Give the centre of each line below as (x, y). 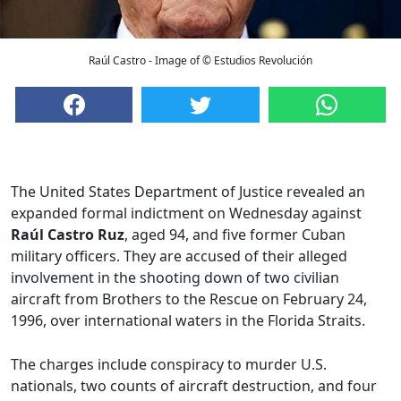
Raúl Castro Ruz (68, 235)
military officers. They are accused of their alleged (179, 256)
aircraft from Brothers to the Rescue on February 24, (189, 299)
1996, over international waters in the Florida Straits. (188, 321)
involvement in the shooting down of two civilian (175, 278)
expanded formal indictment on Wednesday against (186, 213)
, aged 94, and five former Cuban (235, 235)
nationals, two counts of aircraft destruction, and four (194, 386)
